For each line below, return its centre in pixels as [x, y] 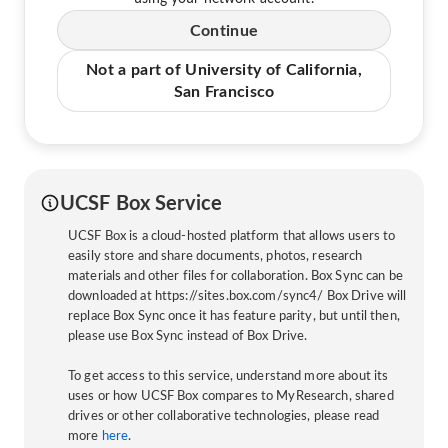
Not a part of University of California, [224, 69]
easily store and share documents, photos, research [215, 256]
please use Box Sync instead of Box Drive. [188, 336]
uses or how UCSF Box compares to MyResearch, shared [231, 396]
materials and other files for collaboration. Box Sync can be [235, 276]
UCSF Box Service [141, 203]
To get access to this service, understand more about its [228, 376]
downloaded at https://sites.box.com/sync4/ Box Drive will [237, 296]
